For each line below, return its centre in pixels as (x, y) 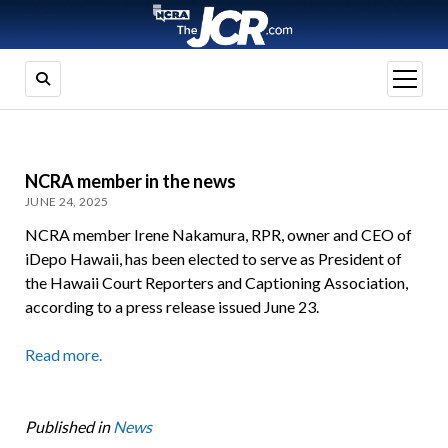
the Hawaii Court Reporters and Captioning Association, (216, 283)
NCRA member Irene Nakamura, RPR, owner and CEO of (218, 235)
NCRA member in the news (130, 181)
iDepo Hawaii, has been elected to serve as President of (213, 259)
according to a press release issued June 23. (171, 307)
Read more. (63, 355)
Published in (67, 427)
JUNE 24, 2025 (66, 202)
